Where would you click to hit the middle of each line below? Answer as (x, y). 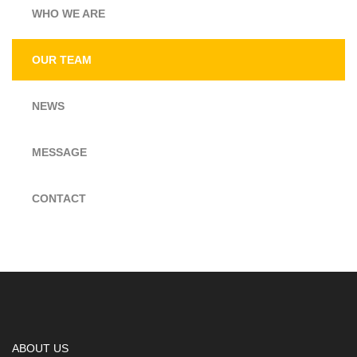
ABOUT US (40, 348)
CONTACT (59, 198)
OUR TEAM (62, 60)
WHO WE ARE (69, 14)
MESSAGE (59, 152)
